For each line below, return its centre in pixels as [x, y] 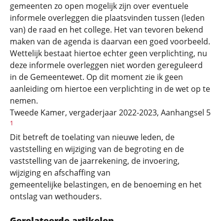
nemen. [24, 100]
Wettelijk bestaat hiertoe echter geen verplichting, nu [109, 53]
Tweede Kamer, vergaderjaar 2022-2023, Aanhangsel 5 [110, 112]
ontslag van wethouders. [56, 197]
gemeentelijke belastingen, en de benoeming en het [106, 185]
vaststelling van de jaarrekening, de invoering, [95, 161]
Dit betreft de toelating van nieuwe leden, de [92, 137]
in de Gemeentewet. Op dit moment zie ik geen [96, 77]
